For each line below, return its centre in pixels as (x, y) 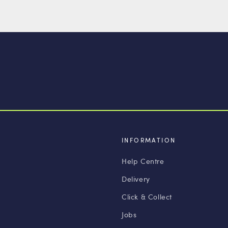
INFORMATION (149, 140)
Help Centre (143, 161)
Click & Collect (147, 197)
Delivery (136, 179)
